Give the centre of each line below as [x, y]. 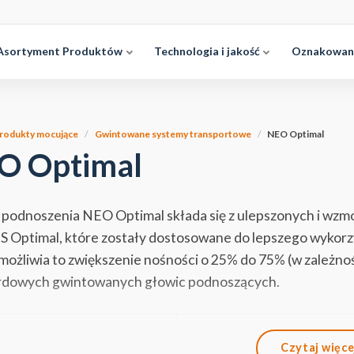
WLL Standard [220, 328]
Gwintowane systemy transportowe [173, 134]
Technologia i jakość [208, 51]
